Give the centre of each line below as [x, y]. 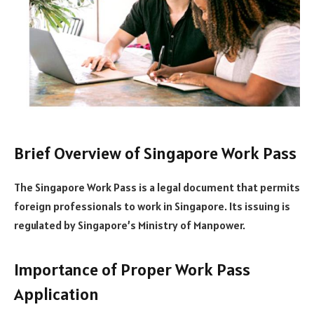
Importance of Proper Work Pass [132, 269]
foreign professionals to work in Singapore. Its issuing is [152, 206]
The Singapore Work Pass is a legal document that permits [157, 187]
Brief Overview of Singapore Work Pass [155, 153]
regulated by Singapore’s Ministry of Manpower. [130, 225]
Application [56, 294]
